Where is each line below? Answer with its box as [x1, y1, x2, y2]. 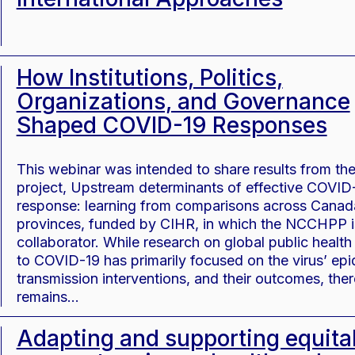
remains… [16, 290, 79, 304]
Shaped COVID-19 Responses [16, 114, 327, 136]
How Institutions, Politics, [16, 67, 283, 89]
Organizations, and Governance [16, 90, 350, 113]
